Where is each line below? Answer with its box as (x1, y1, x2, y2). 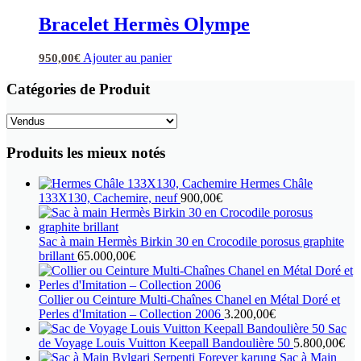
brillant (39, 249, 74, 263)
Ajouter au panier (83, 51, 172, 65)
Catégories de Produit (6, 81, 150, 98)
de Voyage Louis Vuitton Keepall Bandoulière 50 (39, 336, 290, 351)
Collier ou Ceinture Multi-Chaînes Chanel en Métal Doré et (39, 293, 340, 307)
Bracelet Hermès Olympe (39, 13, 250, 35)
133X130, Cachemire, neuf (39, 191, 177, 205)
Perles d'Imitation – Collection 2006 (39, 307, 221, 322)
